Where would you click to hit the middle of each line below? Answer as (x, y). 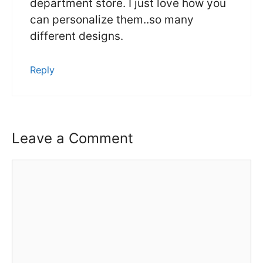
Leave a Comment (73, 139)
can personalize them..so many (112, 20)
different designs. (77, 36)
